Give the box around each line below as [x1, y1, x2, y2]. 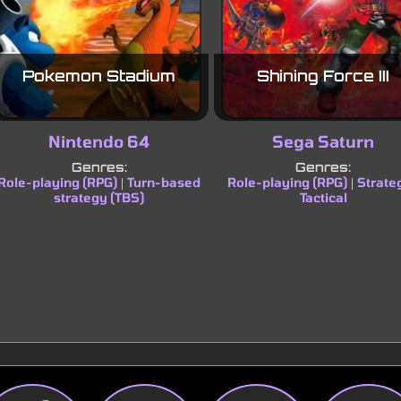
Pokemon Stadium [22, 65, 176, 85]
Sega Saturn [272, 131, 375, 151]
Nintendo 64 [48, 131, 150, 151]
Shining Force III [257, 65, 390, 85]
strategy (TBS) [54, 189, 145, 205]
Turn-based [127, 174, 201, 190]
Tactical [299, 189, 347, 205]
